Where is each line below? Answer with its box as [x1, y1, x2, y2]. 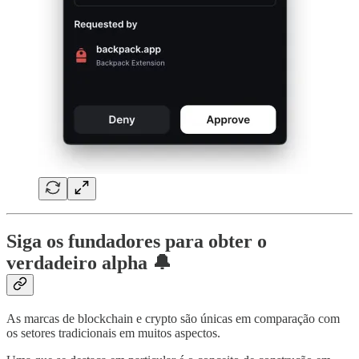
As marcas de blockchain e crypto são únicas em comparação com [6, 311, 340, 325]
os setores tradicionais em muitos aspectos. [6, 325, 220, 340]
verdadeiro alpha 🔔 [6, 252, 171, 273]
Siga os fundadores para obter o [6, 230, 267, 252]
